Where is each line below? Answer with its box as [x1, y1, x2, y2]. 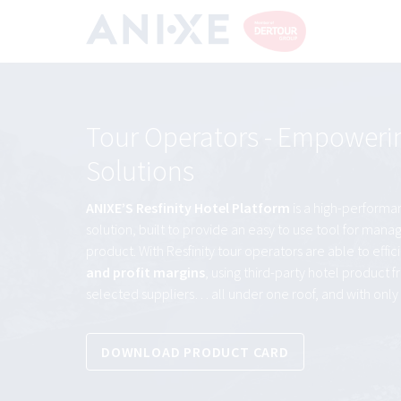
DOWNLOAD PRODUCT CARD [101, 343, 289, 362]
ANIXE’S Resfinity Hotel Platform [86, 199, 290, 218]
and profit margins [86, 263, 205, 282]
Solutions [86, 153, 194, 190]
